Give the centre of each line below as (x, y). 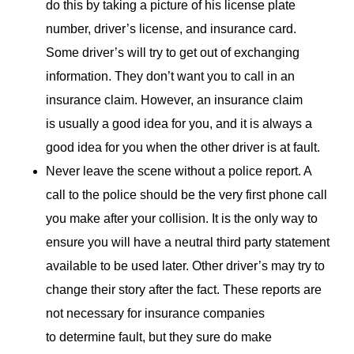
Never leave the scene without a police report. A (179, 171)
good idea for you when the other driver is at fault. (183, 147)
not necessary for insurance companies (155, 313)
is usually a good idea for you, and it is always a (179, 123)
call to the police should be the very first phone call (186, 194)
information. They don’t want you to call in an (170, 76)
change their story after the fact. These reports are (184, 289)
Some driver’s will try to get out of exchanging (173, 52)
